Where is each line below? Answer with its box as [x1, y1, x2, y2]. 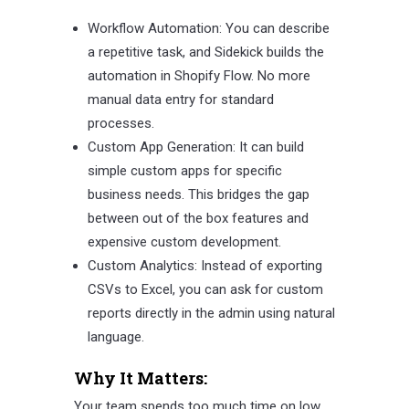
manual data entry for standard [87, 91, 274, 109]
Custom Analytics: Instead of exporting [87, 257, 322, 275]
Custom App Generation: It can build [87, 139, 304, 156]
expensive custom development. [87, 234, 281, 251]
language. [87, 329, 144, 346]
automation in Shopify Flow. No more [87, 68, 310, 85]
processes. [87, 115, 154, 132]
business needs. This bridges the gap [87, 186, 309, 204]
